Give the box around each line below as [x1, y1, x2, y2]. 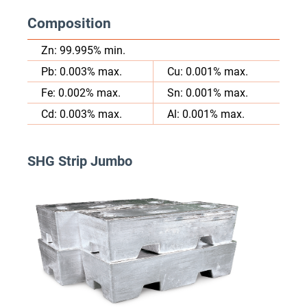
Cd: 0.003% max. [41, 106, 122, 121]
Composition [27, 13, 111, 33]
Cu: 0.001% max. [167, 64, 248, 79]
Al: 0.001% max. [167, 106, 245, 121]
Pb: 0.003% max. [41, 64, 122, 79]
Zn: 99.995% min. [41, 42, 125, 58]
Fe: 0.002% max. [41, 85, 121, 100]
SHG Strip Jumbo [27, 151, 132, 170]
